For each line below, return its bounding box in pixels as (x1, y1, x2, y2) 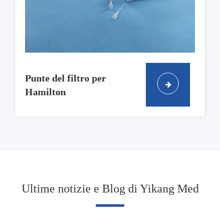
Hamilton (25, 86, 66, 97)
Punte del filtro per (25, 72, 106, 83)
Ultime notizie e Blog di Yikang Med (21, 182, 199, 195)
